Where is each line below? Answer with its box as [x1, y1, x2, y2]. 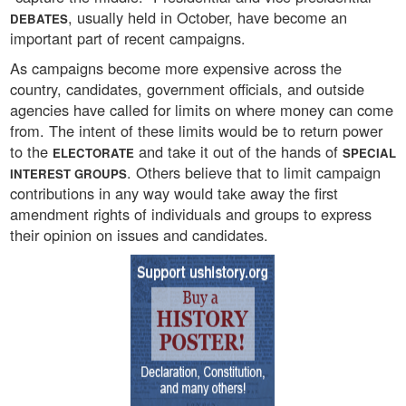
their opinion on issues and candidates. [10, 224, 268, 246]
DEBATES [10, 10, 68, 28]
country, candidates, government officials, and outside [10, 78, 364, 101]
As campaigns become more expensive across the [10, 57, 342, 80]
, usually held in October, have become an [68, 6, 347, 29]
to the [10, 140, 53, 163]
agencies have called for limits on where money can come [10, 99, 393, 121]
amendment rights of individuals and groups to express [10, 203, 372, 226]
